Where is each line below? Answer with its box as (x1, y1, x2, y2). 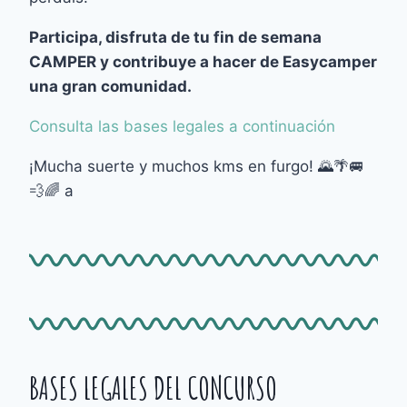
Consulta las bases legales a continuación (29, 116, 341, 135)
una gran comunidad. (29, 76, 193, 95)
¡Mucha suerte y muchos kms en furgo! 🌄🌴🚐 (29, 156, 365, 175)
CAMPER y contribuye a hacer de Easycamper (29, 52, 378, 71)
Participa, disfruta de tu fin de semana (29, 27, 323, 46)
